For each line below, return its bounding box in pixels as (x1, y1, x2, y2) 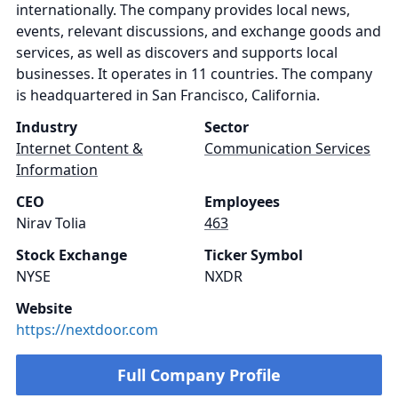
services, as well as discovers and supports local (16, 43, 338, 62)
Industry (16, 117, 77, 137)
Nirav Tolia (16, 213, 86, 233)
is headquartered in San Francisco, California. (16, 85, 320, 105)
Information (16, 160, 98, 179)
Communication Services (204, 139, 370, 158)
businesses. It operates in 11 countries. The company (16, 64, 372, 84)
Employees (204, 192, 280, 211)
